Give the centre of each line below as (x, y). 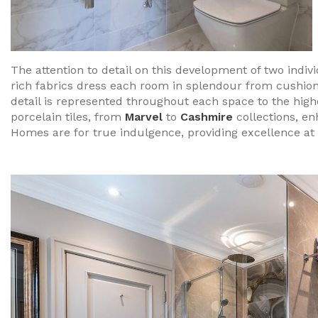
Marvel (144, 117)
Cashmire (208, 117)
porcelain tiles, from (68, 117)
